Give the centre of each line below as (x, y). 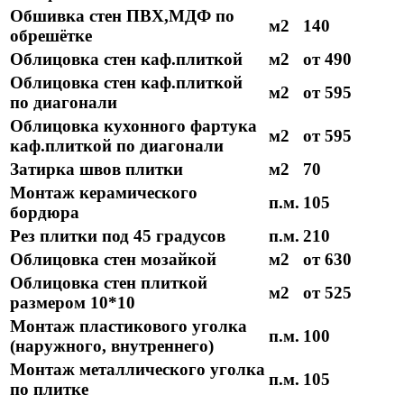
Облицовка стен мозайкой (113, 260)
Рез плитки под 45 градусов (118, 236)
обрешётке (51, 36)
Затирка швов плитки (96, 170)
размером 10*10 (73, 303)
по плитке (49, 390)
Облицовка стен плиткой (109, 283)
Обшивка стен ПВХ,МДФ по (122, 16)
